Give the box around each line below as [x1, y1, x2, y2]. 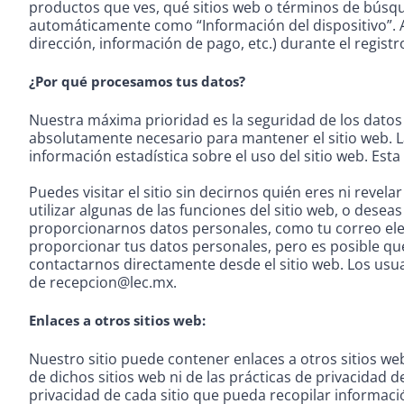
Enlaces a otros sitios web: [29, 310, 206, 329]
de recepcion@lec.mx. [29, 271, 177, 292]
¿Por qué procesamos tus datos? [29, 71, 245, 90]
